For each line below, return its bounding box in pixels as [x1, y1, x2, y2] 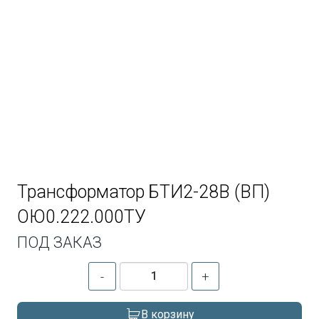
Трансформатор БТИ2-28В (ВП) [17, 181, 271, 202]
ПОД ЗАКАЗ [17, 233, 103, 251]
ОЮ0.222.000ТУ [17, 206, 147, 227]
